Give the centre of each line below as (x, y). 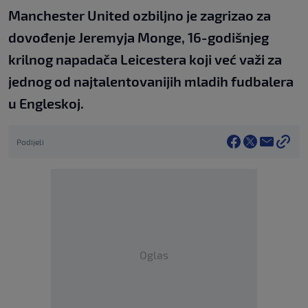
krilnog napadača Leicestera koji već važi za (145, 59)
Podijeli (30, 142)
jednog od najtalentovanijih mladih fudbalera (151, 81)
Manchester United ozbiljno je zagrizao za (140, 15)
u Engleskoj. (46, 103)
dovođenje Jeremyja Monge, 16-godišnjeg (139, 37)
